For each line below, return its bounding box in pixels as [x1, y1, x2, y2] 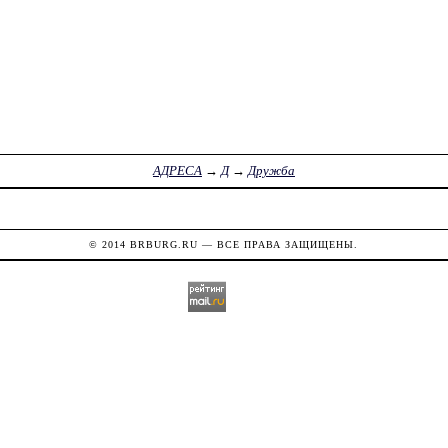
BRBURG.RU [130, 238, 199, 250]
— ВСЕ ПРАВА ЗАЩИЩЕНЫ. [198, 238, 359, 250]
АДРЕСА [152, 163, 202, 179]
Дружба [247, 163, 295, 179]
